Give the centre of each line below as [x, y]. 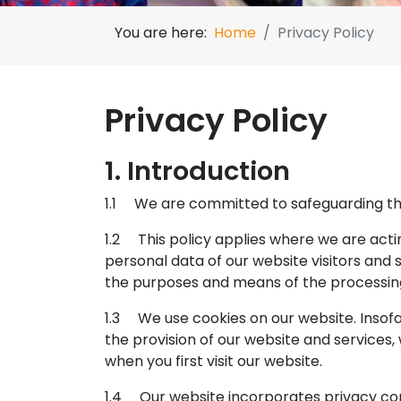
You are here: [164, 32]
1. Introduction [197, 171]
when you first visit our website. [213, 361]
